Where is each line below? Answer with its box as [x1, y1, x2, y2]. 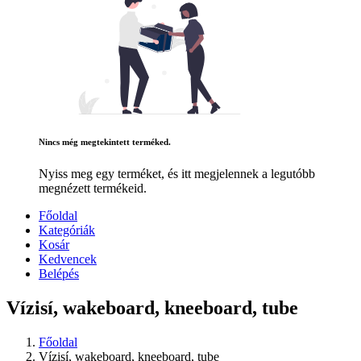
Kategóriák [39, 223, 95, 238]
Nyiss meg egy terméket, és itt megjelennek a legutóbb [39, 167, 315, 181]
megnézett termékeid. [39, 181, 147, 196]
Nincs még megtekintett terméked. [39, 137, 171, 147]
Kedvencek [39, 252, 97, 267]
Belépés [39, 267, 79, 281]
